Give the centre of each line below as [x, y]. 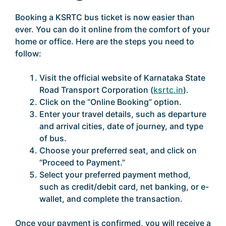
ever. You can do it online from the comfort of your [112, 29]
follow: [28, 53]
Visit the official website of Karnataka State [122, 78]
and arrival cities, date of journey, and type [121, 126]
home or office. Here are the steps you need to [105, 41]
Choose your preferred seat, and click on [118, 150]
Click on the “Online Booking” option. [110, 102]
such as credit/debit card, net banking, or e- [124, 187]
